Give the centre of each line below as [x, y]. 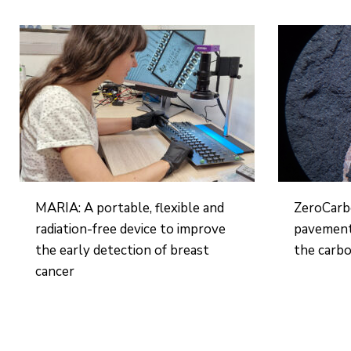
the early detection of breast [123, 250]
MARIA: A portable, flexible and [130, 208]
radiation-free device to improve [131, 229]
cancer [55, 271]
